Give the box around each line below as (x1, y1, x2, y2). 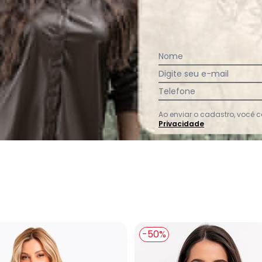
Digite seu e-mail (158, 68, 229, 80)
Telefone (158, 85, 195, 97)
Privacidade (158, 119, 204, 129)
